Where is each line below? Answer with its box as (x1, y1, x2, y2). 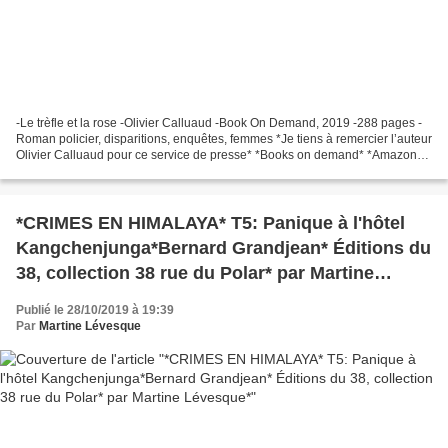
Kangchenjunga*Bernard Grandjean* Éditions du (16, 237, 431, 258)
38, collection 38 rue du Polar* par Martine (16, 262, 374, 283)
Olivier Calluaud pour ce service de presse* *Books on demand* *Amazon (16, 147, 417, 162)
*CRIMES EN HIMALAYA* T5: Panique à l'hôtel (16, 212, 405, 233)
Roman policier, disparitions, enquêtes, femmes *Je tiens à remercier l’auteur (16, 131, 432, 146)
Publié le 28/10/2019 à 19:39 (16, 302, 174, 317)
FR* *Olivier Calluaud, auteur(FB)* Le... (16, 163, 228, 178)
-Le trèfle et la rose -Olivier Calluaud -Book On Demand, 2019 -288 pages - (16, 115, 422, 130)
